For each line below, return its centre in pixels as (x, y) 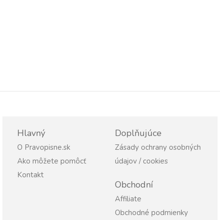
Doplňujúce (138, 133)
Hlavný (31, 133)
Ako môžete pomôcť (52, 161)
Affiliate (128, 199)
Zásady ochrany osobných (158, 147)
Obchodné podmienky (151, 213)
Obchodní (134, 185)
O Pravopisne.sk (44, 147)
